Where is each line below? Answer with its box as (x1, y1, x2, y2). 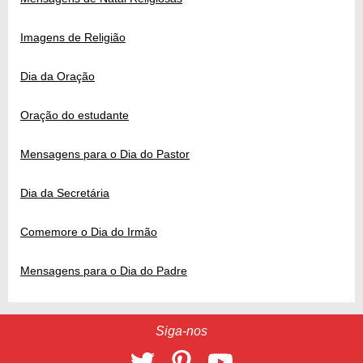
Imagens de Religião (20, 31, 126, 45)
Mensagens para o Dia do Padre (20, 264, 187, 278)
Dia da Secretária (20, 186, 109, 200)
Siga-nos (156, 324, 207, 339)
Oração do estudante (20, 109, 129, 122)
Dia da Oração (20, 70, 95, 83)
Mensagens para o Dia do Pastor (20, 147, 190, 161)
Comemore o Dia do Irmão (20, 225, 157, 239)
